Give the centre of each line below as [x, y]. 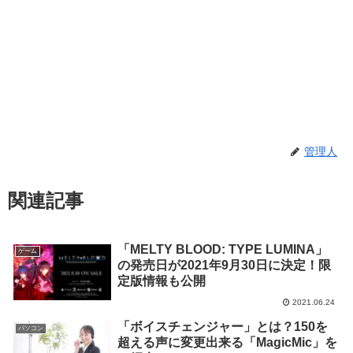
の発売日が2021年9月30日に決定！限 [225, 266]
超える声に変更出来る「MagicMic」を [228, 343]
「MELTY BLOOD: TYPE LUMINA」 [223, 250]
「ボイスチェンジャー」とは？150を [223, 327]
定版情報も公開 [162, 281]
